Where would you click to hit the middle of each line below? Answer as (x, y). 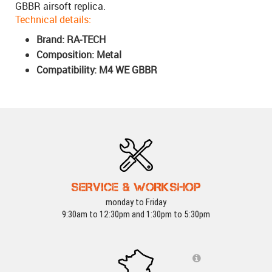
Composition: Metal (79, 55)
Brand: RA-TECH (71, 40)
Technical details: (53, 20)
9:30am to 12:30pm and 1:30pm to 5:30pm (136, 215)
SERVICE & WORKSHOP (136, 187)
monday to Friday (136, 202)
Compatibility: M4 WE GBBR (97, 70)
